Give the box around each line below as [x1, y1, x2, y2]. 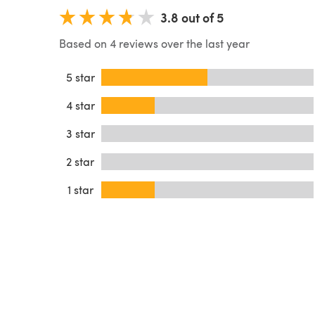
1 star [67, 181, 94, 197]
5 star [65, 69, 95, 84]
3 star [65, 125, 95, 141]
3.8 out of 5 [160, 8, 224, 26]
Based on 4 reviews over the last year [59, 35, 250, 51]
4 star [65, 97, 95, 112]
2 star [66, 153, 94, 169]
